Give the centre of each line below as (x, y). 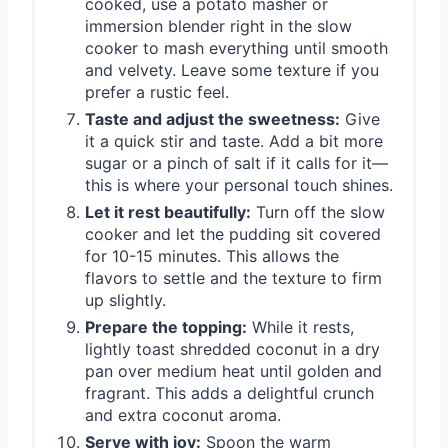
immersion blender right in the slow (218, 25)
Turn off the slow (318, 211)
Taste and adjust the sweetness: (212, 118)
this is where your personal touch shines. (239, 184)
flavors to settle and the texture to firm (233, 277)
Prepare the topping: (166, 326)
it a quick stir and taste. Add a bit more (234, 140)
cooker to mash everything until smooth (236, 47)
